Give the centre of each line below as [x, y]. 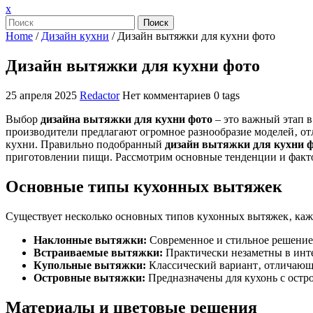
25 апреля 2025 [41, 95]
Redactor [100, 95]
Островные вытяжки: [89, 277]
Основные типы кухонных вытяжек [144, 186]
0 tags [227, 95]
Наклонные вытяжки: [90, 240]
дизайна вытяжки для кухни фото [126, 119]
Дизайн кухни [75, 36]
